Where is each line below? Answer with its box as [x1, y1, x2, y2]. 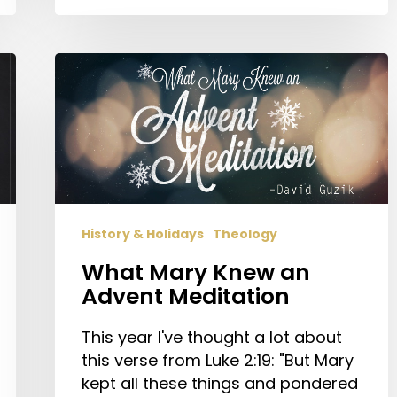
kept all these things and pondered [82, 371, 358, 394]
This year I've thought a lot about [82, 325, 342, 348]
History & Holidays [82, 224, 204, 243]
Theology [213, 224, 277, 243]
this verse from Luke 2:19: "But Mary [82, 348, 354, 371]
